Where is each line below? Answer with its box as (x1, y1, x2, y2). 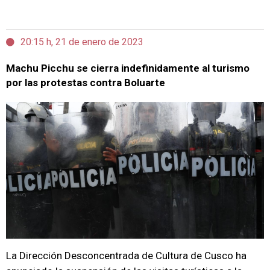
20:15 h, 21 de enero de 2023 (20, 36, 143, 48)
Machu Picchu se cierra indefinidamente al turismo (6, 62, 250, 74)
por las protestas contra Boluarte (6, 77, 165, 89)
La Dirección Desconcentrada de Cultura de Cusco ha (6, 250, 246, 262)
